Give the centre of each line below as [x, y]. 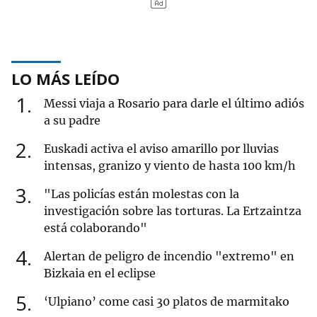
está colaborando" [96, 228]
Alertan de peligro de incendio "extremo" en [169, 257]
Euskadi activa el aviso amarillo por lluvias [161, 149]
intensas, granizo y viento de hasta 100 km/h [170, 166]
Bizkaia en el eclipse [100, 273]
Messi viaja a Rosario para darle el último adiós [174, 104]
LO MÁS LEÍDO [65, 79]
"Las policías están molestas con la [142, 194]
